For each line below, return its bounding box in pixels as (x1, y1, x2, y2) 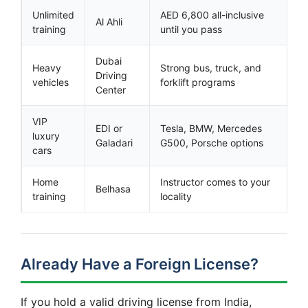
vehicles (32, 76, 69, 88)
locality (160, 190, 192, 202)
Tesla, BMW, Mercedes (160, 122, 262, 134)
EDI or (96, 122, 122, 134)
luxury (32, 129, 60, 142)
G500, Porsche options (160, 136, 263, 148)
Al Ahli (96, 15, 122, 27)
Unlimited (32, 8, 74, 21)
